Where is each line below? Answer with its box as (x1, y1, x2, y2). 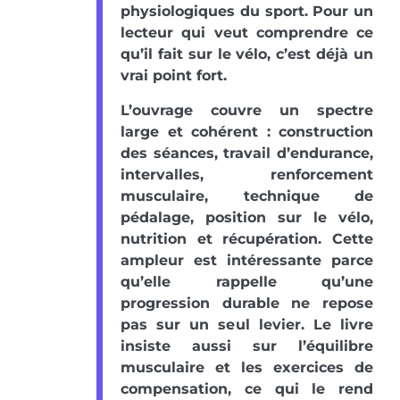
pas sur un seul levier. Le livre (121, 315, 373, 333)
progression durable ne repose (121, 294, 373, 312)
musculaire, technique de (121, 187, 373, 204)
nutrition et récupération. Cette (121, 229, 373, 247)
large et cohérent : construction (121, 122, 373, 140)
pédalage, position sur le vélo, (121, 208, 373, 226)
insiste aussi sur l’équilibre (121, 337, 373, 354)
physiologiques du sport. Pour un (121, 2, 373, 20)
